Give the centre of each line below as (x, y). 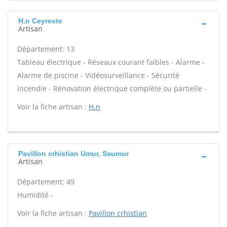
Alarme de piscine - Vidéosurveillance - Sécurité (98, 75)
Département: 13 (46, 49)
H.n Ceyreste (40, 21)
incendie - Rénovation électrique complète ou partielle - (112, 88)
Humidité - (35, 195)
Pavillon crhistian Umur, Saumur (73, 154)
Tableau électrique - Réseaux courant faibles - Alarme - (111, 62)
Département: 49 (46, 182)
